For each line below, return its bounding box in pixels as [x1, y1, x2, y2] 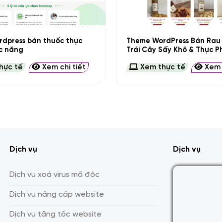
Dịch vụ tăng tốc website [9, 210, 102, 219]
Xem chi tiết [40, 63, 86, 72]
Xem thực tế [138, 63, 185, 72]
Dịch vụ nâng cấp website [9, 190, 104, 199]
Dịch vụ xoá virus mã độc [9, 170, 100, 179]
